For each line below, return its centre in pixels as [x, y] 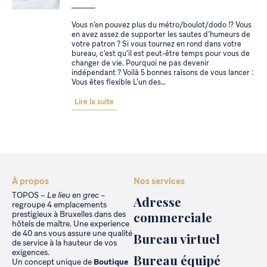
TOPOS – [30, 195]
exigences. [31, 253]
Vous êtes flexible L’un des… [119, 82]
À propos [30, 181]
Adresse [157, 202]
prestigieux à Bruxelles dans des [69, 215]
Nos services [159, 181]
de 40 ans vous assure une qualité [72, 234]
